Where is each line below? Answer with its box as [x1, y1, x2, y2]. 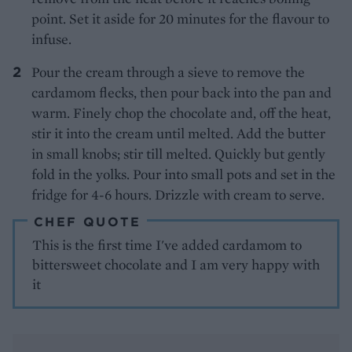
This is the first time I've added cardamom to [32, 235, 302, 254]
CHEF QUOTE [34, 213, 141, 229]
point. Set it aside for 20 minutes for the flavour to [31, 9, 329, 27]
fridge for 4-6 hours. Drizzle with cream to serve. [31, 185, 324, 203]
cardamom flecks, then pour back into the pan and [31, 82, 332, 101]
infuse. [31, 29, 71, 48]
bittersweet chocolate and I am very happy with [32, 255, 321, 273]
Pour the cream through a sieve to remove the [31, 62, 305, 81]
